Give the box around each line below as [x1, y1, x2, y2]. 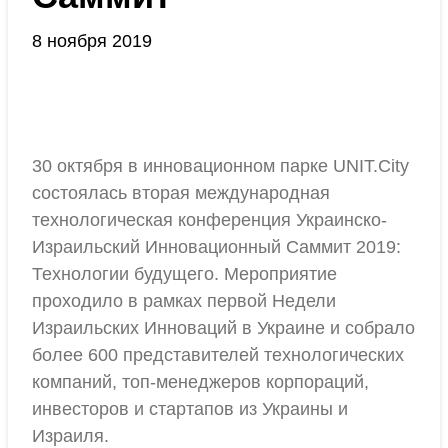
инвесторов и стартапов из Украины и [32, 399, 348, 419]
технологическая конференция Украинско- [32, 210, 387, 230]
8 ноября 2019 [32, 31, 152, 51]
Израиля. [32, 426, 109, 446]
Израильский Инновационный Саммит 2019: [32, 237, 401, 257]
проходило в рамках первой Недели [32, 291, 336, 311]
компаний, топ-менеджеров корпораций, [32, 372, 369, 392]
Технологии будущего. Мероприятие [32, 264, 337, 284]
